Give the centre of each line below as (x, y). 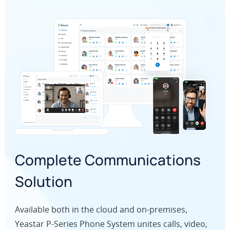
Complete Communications (108, 160)
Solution (43, 181)
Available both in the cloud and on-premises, (101, 210)
